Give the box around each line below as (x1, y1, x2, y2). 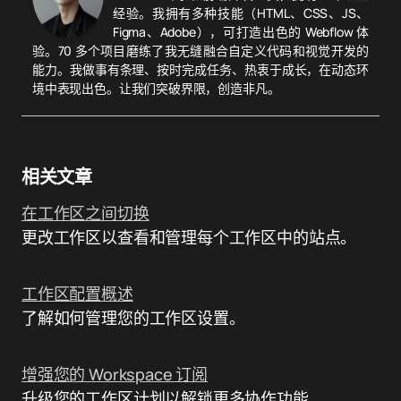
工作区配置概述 (21, 283, 133, 304)
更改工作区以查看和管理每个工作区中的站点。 (21, 226, 357, 248)
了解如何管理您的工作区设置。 (21, 307, 245, 328)
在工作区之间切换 (21, 202, 149, 224)
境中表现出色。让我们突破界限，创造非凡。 (32, 80, 280, 97)
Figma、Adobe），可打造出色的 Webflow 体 (113, 23, 369, 40)
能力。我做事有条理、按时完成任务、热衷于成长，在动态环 (32, 61, 369, 78)
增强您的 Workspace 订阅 (21, 363, 208, 385)
